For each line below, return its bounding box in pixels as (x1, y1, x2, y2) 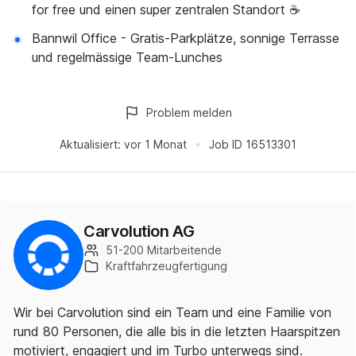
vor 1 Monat (124, 137, 187, 151)
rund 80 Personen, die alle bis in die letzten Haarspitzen (14, 323, 340, 339)
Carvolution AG (83, 222, 195, 241)
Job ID (209, 137, 242, 151)
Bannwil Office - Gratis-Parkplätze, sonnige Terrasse (32, 30, 339, 46)
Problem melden (146, 106, 232, 119)
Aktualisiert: (60, 137, 121, 151)
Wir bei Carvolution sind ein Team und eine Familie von (14, 304, 331, 320)
